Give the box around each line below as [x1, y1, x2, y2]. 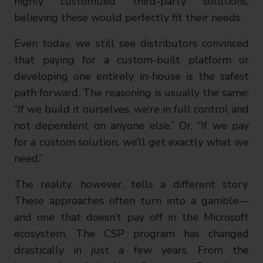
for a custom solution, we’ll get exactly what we [14, 135, 249, 149]
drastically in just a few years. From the [14, 243, 249, 257]
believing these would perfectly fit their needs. [14, 11, 242, 25]
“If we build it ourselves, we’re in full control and [14, 102, 249, 116]
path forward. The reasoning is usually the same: [14, 86, 249, 100]
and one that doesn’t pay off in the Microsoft [14, 210, 249, 224]
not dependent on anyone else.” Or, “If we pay [14, 119, 249, 133]
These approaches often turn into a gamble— [14, 194, 249, 208]
